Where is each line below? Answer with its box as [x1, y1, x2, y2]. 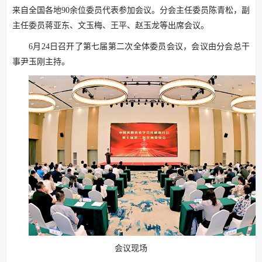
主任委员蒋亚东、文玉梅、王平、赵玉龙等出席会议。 [12, 21, 209, 30]
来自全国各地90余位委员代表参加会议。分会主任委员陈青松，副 [12, 6, 250, 15]
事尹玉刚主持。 [12, 57, 70, 66]
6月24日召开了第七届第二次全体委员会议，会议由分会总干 [29, 42, 250, 51]
